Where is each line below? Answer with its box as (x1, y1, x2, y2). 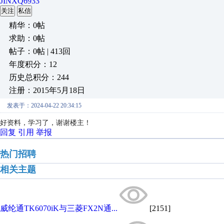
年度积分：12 (9, 60, 57, 68)
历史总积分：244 (9, 73, 69, 81)
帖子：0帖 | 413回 (9, 47, 70, 55)
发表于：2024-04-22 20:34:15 (7, 102, 81, 109)
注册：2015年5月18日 (9, 86, 85, 94)
